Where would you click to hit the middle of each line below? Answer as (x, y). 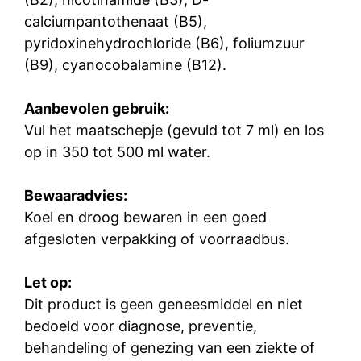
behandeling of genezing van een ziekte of (170, 348)
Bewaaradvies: (76, 196)
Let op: (48, 283)
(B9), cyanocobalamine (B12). (125, 65)
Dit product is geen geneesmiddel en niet (164, 305)
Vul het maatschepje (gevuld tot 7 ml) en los (174, 131)
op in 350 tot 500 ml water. (117, 152)
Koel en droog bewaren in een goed (145, 218)
